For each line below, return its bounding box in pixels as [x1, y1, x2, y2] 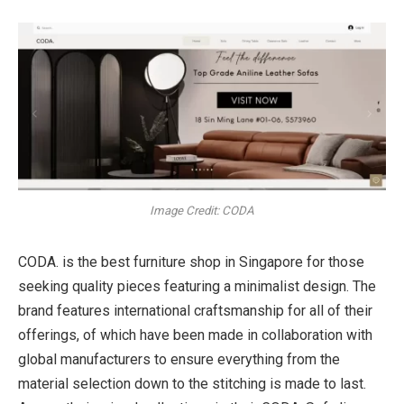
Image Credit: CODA [150, 204, 254, 218]
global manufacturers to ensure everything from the [18, 350, 340, 368]
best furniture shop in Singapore [101, 252, 303, 271]
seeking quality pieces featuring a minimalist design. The [18, 277, 376, 295]
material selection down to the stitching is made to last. [18, 374, 366, 392]
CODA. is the [18, 252, 101, 271]
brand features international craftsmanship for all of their [18, 301, 372, 319]
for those [303, 252, 364, 271]
